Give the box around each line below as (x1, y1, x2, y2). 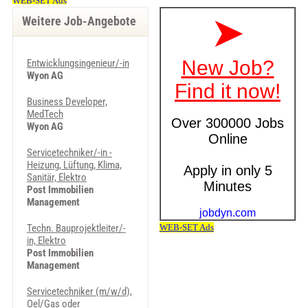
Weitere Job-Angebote (21, 14, 136, 28)
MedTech (26, 108, 63, 120)
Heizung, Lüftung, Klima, (26, 159, 122, 171)
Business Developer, (26, 96, 107, 108)
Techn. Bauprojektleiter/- (26, 222, 126, 234)
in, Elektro (26, 234, 66, 247)
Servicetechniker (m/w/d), (26, 285, 132, 298)
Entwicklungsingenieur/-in (26, 57, 129, 69)
